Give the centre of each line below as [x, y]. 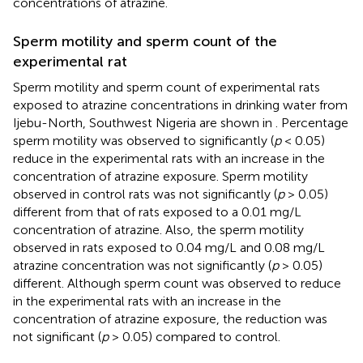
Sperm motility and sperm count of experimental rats [167, 87]
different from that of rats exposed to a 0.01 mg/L [157, 211]
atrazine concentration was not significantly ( [142, 265]
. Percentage [312, 122]
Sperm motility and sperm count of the [145, 41]
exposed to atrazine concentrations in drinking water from [180, 105]
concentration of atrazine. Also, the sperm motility [158, 229]
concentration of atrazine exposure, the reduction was [170, 318]
